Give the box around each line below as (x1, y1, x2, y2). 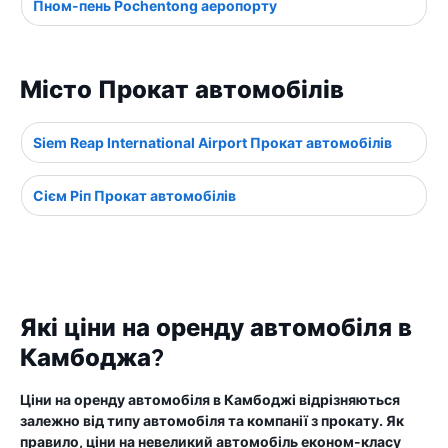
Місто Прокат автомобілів (20, 75, 344, 105)
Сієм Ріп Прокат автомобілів (33, 187, 236, 204)
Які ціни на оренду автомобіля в (20, 313, 412, 343)
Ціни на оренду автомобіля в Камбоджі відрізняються (20, 391, 400, 408)
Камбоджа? (20, 343, 164, 373)
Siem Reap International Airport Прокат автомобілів (33, 134, 392, 151)
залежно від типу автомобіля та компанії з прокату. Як (20, 412, 404, 429)
